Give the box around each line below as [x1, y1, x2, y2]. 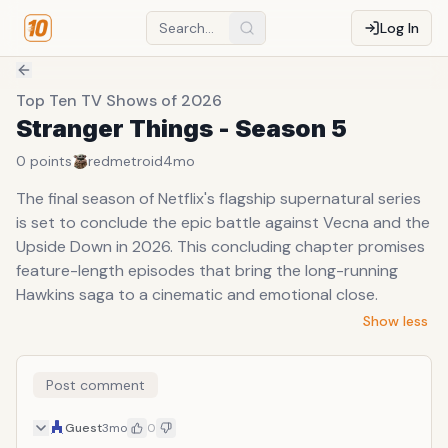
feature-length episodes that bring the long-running [16, 260, 398, 281]
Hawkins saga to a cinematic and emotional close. [16, 284, 378, 305]
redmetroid [88, 152, 163, 170]
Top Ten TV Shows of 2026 [16, 90, 222, 111]
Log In [380, 19, 419, 37]
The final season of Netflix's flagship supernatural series [16, 188, 421, 209]
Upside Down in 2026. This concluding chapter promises [16, 236, 425, 257]
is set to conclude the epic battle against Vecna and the [16, 212, 430, 233]
